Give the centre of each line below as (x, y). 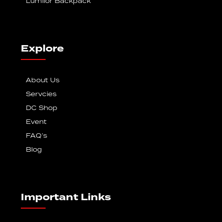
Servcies (41, 94)
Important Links (66, 197)
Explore (43, 49)
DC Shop (42, 108)
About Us (43, 80)
